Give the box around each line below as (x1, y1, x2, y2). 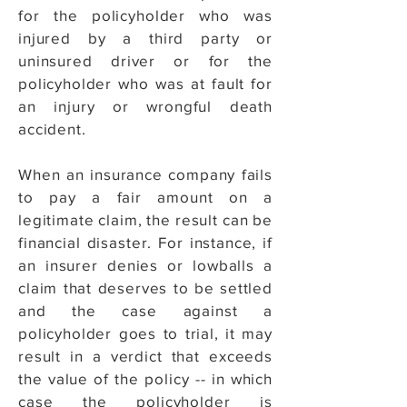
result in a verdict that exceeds (18, 347, 273, 364)
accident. (18, 120, 86, 137)
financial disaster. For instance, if (18, 233, 273, 251)
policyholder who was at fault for (18, 74, 273, 92)
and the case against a (18, 302, 273, 319)
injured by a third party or (18, 29, 273, 46)
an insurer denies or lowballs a (18, 256, 273, 273)
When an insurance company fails (18, 165, 273, 183)
